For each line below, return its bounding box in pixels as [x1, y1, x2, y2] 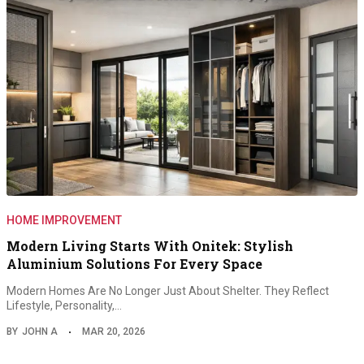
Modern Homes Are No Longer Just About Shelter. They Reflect [6, 284, 329, 297]
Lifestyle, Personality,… [6, 298, 122, 312]
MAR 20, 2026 [82, 325, 145, 337]
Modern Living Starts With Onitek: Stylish [6, 236, 293, 254]
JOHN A [22, 325, 58, 337]
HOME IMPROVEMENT [6, 213, 122, 227]
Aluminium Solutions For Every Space [6, 254, 262, 272]
